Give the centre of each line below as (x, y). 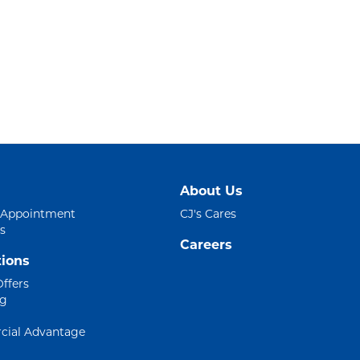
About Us (211, 191)
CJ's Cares (208, 214)
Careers (206, 245)
